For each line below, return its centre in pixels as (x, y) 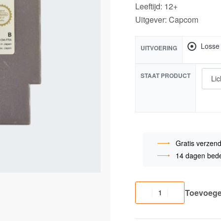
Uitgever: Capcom (167, 19)
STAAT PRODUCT (166, 75)
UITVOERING (159, 48)
